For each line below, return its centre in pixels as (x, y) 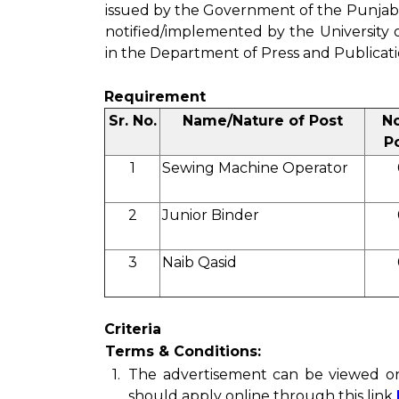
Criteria (133, 329)
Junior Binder (211, 215)
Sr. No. (132, 121)
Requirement (155, 97)
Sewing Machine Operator (255, 168)
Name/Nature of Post (262, 121)
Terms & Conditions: (183, 351)
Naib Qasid (199, 262)
